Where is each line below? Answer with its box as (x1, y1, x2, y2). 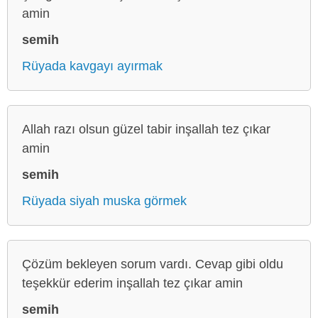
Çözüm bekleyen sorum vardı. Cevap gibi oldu (22, 256, 283, 271)
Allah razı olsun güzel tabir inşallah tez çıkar (22, 121, 270, 136)
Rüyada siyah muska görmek (22, 193, 187, 208)
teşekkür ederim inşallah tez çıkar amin (22, 275, 243, 290)
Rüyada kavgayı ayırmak (22, 58, 163, 73)
